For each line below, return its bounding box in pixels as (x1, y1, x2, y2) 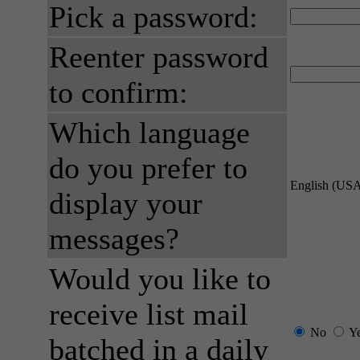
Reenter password (49, 40, 268, 74)
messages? (49, 222, 179, 256)
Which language (49, 116, 250, 149)
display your (49, 186, 202, 220)
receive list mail (49, 297, 248, 331)
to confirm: (49, 76, 188, 109)
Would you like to (49, 262, 271, 296)
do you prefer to (49, 151, 247, 185)
